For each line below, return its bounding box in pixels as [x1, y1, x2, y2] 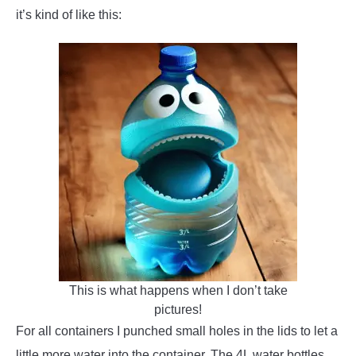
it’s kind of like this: [16, 8, 125, 22]
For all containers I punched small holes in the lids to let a [16, 324, 338, 339]
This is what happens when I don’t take [68, 284, 288, 298]
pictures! [154, 303, 202, 317]
